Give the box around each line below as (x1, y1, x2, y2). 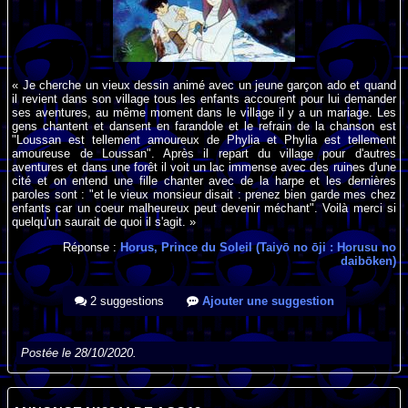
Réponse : (62, 240, 120, 254)
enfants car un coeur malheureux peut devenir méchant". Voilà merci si (12, 200, 396, 215)
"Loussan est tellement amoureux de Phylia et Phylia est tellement (12, 132, 396, 147)
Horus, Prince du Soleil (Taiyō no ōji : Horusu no (119, 240, 396, 254)
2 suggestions (86, 293, 164, 308)
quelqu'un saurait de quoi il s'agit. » (12, 214, 197, 229)
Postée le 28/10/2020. (21, 345, 138, 360)
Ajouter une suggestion (198, 293, 334, 308)
